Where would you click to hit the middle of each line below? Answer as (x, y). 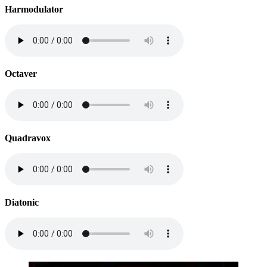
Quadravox (28, 138)
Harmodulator (34, 9)
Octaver (21, 73)
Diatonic (22, 202)
